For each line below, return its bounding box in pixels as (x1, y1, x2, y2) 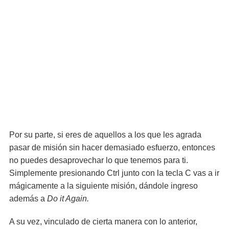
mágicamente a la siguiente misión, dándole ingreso (9, 181, 198, 190)
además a (9, 194, 45, 203)
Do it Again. (45, 194, 89, 203)
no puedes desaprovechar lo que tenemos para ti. (9, 156, 188, 165)
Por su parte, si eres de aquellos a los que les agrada (9, 130, 201, 139)
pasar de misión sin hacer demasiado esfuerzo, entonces (9, 143, 215, 152)
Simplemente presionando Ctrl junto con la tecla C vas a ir (9, 169, 219, 177)
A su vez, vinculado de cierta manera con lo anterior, (9, 217, 197, 226)
